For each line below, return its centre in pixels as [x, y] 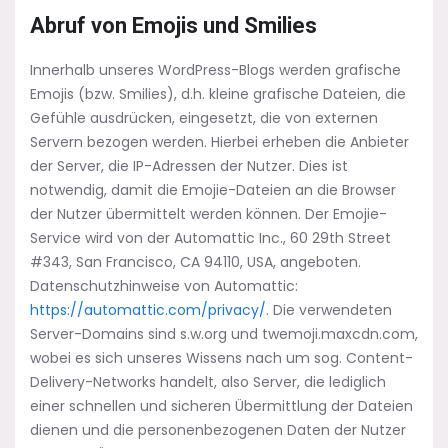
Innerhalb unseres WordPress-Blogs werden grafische [215, 70]
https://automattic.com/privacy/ [148, 310]
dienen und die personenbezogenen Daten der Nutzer [218, 430]
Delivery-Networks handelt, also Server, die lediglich [208, 382]
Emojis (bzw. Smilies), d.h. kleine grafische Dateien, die [218, 94]
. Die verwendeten [329, 310]
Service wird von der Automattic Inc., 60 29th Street [210, 238]
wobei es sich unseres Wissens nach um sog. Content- [221, 358]
